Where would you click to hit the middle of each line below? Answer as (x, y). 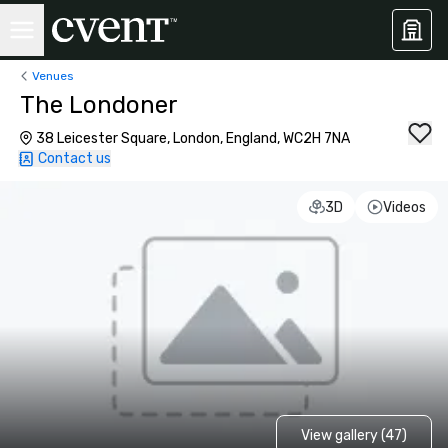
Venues (53, 75)
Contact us (74, 158)
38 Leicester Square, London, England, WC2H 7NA (193, 138)
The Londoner (99, 105)
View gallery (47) (353, 435)
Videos (404, 207)
